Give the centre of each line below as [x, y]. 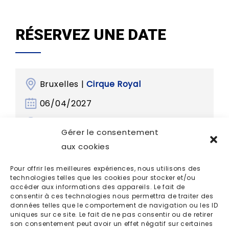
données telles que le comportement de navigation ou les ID [114, 205]
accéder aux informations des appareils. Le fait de [98, 187]
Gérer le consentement [110, 132]
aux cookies [86, 146]
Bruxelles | [63, 84]
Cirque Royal [114, 84]
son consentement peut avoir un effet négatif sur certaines [112, 224]
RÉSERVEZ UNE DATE [91, 34]
